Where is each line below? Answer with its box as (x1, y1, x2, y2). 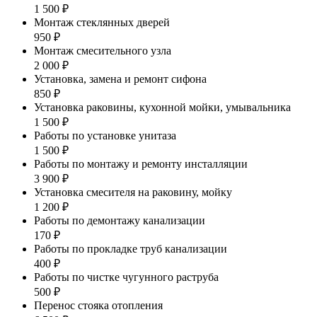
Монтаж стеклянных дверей (34, 16, 170, 28)
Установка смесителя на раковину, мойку (34, 185, 232, 198)
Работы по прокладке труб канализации (34, 242, 227, 255)
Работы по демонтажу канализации (34, 214, 205, 226)
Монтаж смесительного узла (34, 44, 171, 57)
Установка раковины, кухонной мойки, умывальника (34, 100, 291, 113)
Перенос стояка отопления (34, 299, 163, 311)
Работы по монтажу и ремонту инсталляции (34, 157, 248, 170)
